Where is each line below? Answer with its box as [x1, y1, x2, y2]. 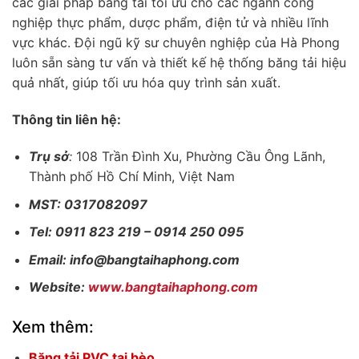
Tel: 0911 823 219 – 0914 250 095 [28, 224, 244, 240]
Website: [28, 279, 88, 296]
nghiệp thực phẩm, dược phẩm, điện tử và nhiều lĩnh [12, 14, 329, 31]
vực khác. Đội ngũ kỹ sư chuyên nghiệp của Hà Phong [12, 34, 340, 51]
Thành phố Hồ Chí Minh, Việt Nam [28, 168, 235, 185]
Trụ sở [28, 148, 69, 165]
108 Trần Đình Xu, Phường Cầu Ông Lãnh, [75, 148, 325, 165]
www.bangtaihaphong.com [87, 279, 258, 296]
